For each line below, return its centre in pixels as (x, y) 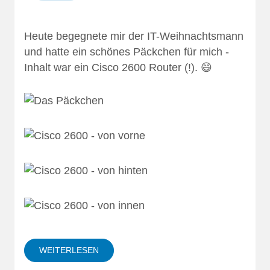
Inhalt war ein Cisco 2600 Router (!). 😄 (118, 67)
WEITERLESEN (69, 250)
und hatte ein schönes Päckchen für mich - (127, 52)
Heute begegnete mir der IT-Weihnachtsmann (134, 36)
